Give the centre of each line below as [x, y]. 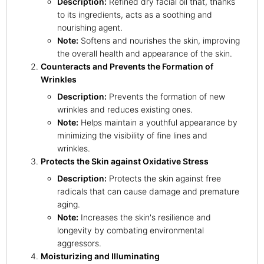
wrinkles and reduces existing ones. [125, 109]
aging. [69, 204]
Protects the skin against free [164, 178]
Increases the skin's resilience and [145, 217]
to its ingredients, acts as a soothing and [135, 14]
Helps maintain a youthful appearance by [158, 122]
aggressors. [79, 243]
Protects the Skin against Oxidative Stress [125, 161]
